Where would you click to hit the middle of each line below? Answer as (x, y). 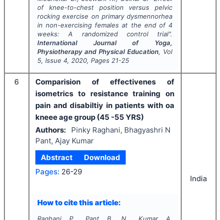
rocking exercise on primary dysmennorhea (105, 16)
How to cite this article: (79, 203)
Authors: (51, 130)
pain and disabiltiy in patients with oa (105, 105)
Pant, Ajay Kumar (65, 141)
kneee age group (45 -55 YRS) (90, 117)
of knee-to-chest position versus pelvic (105, 7)
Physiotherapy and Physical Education (98, 51)
